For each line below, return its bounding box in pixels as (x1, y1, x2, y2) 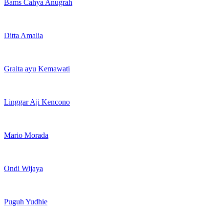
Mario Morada (4, 131, 48, 139)
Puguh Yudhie (4, 197, 47, 206)
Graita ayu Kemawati (4, 64, 70, 73)
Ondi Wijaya (4, 164, 43, 173)
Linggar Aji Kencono (4, 97, 70, 106)
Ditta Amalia (4, 31, 43, 40)
